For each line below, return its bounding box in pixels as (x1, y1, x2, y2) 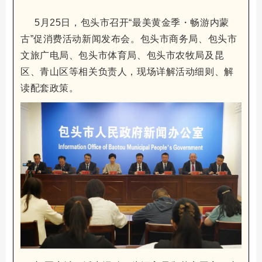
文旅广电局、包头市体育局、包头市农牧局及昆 (20, 50, 225, 61)
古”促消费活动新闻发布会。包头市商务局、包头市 (20, 34, 237, 44)
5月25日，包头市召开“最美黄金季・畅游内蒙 (35, 18, 229, 28)
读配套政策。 (20, 83, 79, 94)
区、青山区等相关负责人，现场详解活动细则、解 (20, 67, 234, 77)
